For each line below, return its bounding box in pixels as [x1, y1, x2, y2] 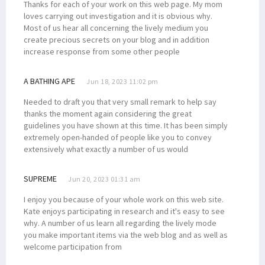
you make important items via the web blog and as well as [24, 229, 228, 240]
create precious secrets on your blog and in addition [24, 34, 209, 45]
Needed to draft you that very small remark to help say [24, 96, 216, 107]
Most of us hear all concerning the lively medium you [24, 22, 208, 33]
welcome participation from [24, 241, 122, 252]
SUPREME [24, 173, 57, 184]
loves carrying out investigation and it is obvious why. [24, 10, 212, 21]
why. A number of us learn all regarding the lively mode [24, 217, 216, 228]
